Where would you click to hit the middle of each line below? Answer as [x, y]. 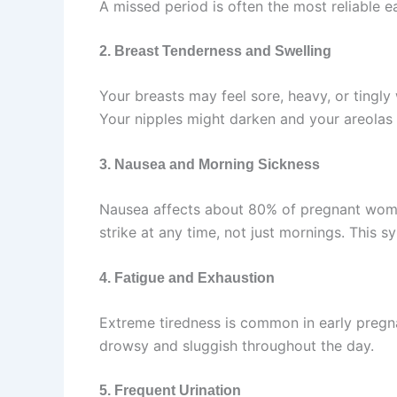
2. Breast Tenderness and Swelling [215, 51]
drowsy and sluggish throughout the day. [237, 345]
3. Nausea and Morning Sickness [210, 164]
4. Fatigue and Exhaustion [187, 277]
